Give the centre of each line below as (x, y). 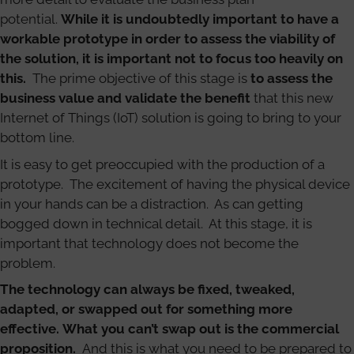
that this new (292, 98)
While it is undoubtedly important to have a (200, 19)
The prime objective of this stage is (138, 78)
